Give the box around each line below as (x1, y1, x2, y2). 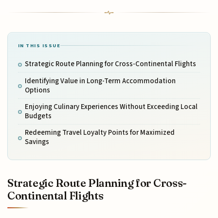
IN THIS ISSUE (18, 42, 61, 50)
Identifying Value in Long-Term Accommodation (24, 75, 176, 86)
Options (24, 85, 50, 95)
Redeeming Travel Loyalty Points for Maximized (24, 127, 175, 138)
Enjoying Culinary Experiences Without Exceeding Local (24, 101, 198, 112)
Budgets (24, 110, 52, 121)
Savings (24, 137, 49, 147)
